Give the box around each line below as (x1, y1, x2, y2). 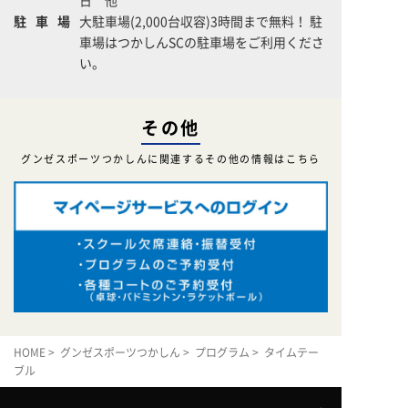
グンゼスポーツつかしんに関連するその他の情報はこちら (21, 151, 321, 167)
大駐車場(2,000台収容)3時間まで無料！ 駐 (79, 11, 322, 30)
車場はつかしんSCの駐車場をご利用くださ (79, 32, 324, 51)
